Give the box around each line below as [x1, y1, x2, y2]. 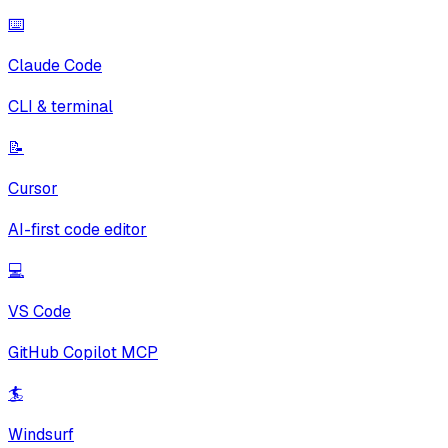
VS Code [8, 300, 71, 322]
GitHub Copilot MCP [8, 341, 158, 363]
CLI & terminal [8, 95, 113, 117]
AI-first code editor [8, 218, 147, 240]
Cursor [8, 177, 58, 199]
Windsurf [8, 423, 74, 445]
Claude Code [8, 54, 102, 76]
